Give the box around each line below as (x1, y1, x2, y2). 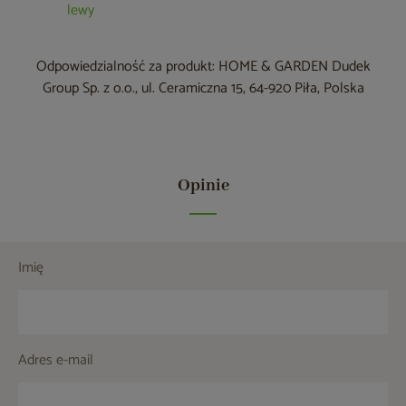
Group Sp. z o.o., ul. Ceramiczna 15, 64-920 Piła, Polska (42, 76, 364, 101)
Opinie (177, 175, 229, 198)
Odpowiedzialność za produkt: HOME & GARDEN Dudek (35, 54, 371, 80)
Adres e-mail (18, 348, 93, 373)
